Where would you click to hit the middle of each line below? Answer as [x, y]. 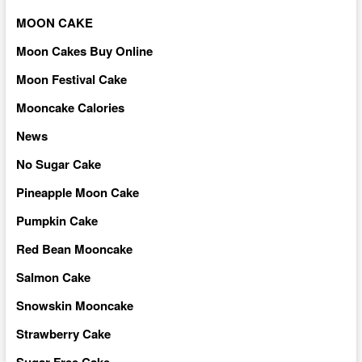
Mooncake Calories [70, 107]
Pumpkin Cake [57, 220]
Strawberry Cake [63, 333]
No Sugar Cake [58, 164]
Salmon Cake [53, 277]
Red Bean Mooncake [74, 248]
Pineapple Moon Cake [77, 192]
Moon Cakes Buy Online [84, 51]
